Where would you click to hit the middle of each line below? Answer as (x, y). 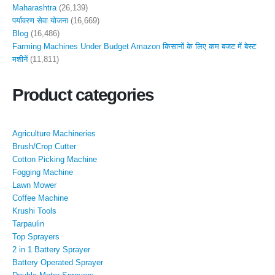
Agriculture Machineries (54, 133)
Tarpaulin (28, 223)
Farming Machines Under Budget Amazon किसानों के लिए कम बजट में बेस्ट (134, 47)
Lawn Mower (34, 185)
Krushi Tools (34, 211)
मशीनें (20, 60)
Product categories (83, 95)
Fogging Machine (43, 172)
